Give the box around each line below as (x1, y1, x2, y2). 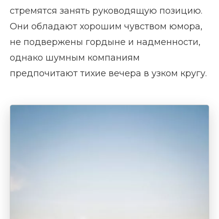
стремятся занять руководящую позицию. (10, 5, 202, 17)
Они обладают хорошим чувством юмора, (10, 21, 202, 32)
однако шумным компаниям (10, 52, 140, 64)
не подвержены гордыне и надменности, (10, 37, 200, 48)
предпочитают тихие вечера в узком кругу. (10, 68, 207, 79)
